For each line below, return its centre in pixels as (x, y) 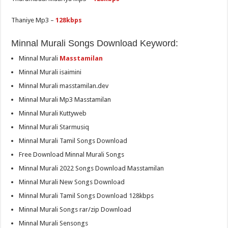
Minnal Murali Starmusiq (54, 127)
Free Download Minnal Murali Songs (72, 155)
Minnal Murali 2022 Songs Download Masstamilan (92, 168)
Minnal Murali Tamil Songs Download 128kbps (87, 196)
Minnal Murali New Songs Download (72, 182)
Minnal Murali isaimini (50, 72)
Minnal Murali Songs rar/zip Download (75, 210)
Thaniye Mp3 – (34, 20)
